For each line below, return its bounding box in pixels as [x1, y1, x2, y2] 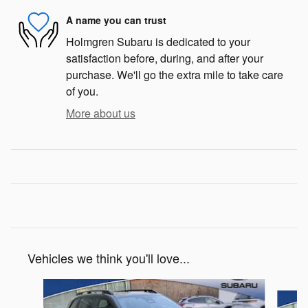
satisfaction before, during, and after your [66, 49, 263, 66]
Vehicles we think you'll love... [27, 248, 190, 267]
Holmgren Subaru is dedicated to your [66, 33, 250, 49]
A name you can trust [66, 13, 166, 27]
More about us [66, 104, 135, 121]
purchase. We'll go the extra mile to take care [66, 66, 283, 82]
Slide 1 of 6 [10, 278, 65, 294]
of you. [66, 82, 98, 99]
